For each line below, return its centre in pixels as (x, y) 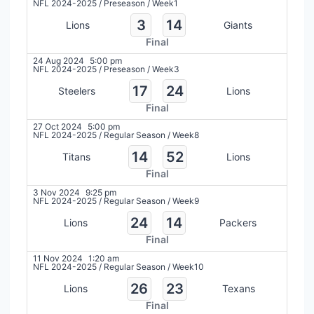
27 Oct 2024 (57, 126)
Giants (238, 25)
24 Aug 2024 (59, 60)
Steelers (77, 90)
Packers (238, 222)
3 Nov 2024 (56, 192)
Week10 (188, 266)
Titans (76, 156)
